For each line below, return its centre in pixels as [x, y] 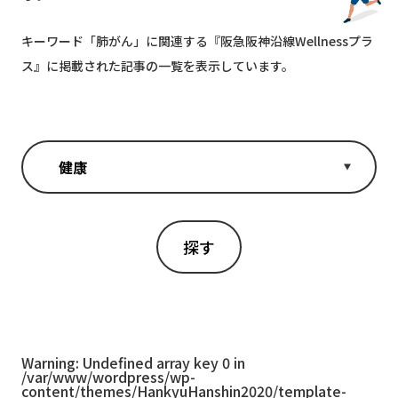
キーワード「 [59, 41]
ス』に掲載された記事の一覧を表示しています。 [158, 66]
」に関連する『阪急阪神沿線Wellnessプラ [253, 41]
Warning [48, 362]
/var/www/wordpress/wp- [108, 377]
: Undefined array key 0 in [160, 362]
